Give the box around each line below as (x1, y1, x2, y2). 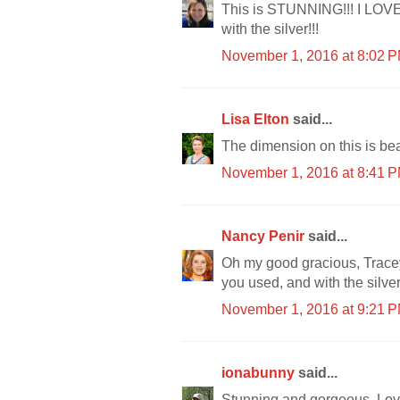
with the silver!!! (221, 21, 319, 37)
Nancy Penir (221, 228, 308, 244)
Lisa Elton (221, 111, 293, 127)
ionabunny (221, 364, 298, 380)
